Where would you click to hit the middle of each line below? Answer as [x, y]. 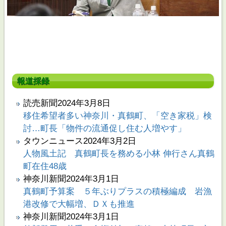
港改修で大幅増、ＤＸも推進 [79, 204]
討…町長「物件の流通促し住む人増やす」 [104, 128]
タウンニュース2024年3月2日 [79, 141]
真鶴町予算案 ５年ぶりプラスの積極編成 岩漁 [117, 191]
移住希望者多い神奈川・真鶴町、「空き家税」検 [117, 116]
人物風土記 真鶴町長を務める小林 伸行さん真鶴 [119, 153]
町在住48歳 [45, 166]
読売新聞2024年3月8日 [67, 103]
